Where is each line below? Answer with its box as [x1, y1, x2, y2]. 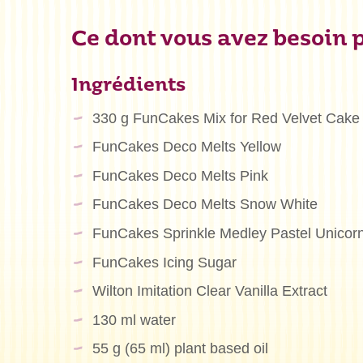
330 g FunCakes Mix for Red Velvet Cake [92, 109, 360, 126]
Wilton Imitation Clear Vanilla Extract [92, 283, 327, 300]
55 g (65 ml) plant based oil [92, 340, 268, 357]
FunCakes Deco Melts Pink [92, 167, 268, 184]
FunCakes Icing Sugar [92, 254, 237, 271]
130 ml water [92, 311, 176, 328]
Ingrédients [71, 76, 186, 96]
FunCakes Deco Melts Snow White [92, 196, 318, 213]
